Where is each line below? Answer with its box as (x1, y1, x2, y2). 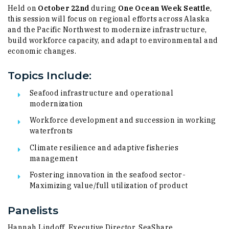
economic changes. (8, 46, 77, 56)
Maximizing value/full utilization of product (30, 181, 188, 190)
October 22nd (38, 3, 89, 13)
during (89, 3, 118, 13)
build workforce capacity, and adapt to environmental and (8, 35, 218, 45)
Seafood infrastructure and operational (30, 88, 173, 98)
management (30, 153, 78, 163)
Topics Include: (8, 69, 91, 82)
